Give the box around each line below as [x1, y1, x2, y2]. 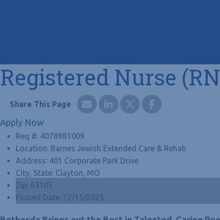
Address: [16, 156, 49, 165]
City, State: [16, 168, 55, 177]
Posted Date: [16, 192, 63, 202]
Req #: [16, 131, 40, 140]
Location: [16, 143, 51, 153]
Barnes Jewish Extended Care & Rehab [51, 143, 186, 153]
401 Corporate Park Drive [49, 156, 138, 165]
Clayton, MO [55, 168, 100, 177]
